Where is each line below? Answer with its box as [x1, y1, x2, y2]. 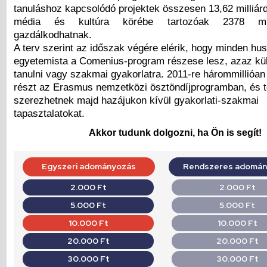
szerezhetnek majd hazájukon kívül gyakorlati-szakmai [14, 94, 259, 107]
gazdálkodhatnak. [14, 29, 92, 41]
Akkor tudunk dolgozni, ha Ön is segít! [89, 128, 262, 138]
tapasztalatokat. [14, 107, 85, 120]
